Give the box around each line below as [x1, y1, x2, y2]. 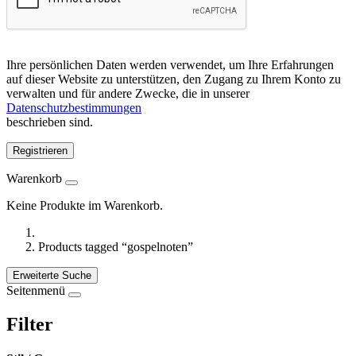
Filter [6, 313, 53, 335]
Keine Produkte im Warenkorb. [6, 199, 163, 212]
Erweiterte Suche [13, 269, 91, 281]
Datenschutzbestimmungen [6, 101, 141, 114]
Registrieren [13, 145, 68, 157]
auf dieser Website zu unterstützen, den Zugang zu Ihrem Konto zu [6, 72, 341, 86]
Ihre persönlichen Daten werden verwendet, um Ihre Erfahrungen [6, 58, 334, 72]
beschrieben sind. [6, 115, 93, 129]
